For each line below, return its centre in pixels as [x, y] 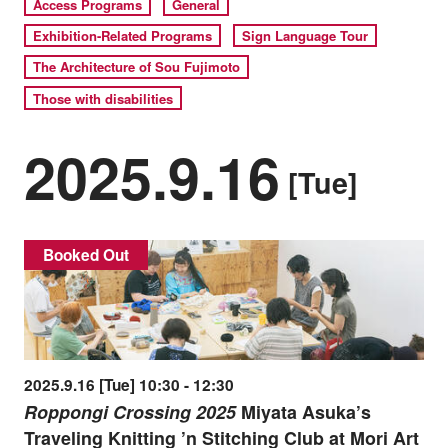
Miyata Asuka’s [303, 412]
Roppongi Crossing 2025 [129, 412]
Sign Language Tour [305, 35]
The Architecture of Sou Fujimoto [137, 67]
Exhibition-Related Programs [123, 35]
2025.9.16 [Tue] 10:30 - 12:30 [128, 385]
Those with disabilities [103, 98]
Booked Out [86, 254]
